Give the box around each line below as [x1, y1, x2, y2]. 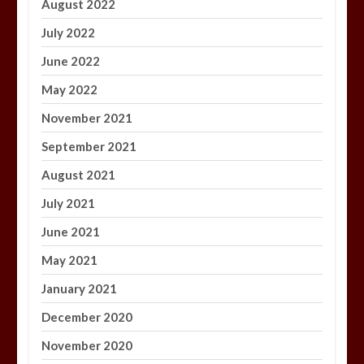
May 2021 [41, 253, 98, 268]
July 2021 [41, 196, 96, 211]
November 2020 [41, 338, 133, 353]
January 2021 [41, 281, 118, 297]
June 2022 [41, 54, 101, 69]
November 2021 [41, 110, 133, 126]
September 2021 [41, 139, 137, 154]
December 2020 [41, 310, 133, 325]
